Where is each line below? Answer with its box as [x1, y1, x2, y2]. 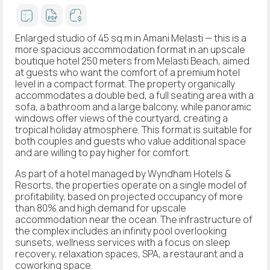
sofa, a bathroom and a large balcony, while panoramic [15, 99, 251, 113]
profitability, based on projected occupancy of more [15, 189, 243, 203]
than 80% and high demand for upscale [15, 201, 186, 215]
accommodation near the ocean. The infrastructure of [15, 212, 253, 226]
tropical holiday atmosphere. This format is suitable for [15, 122, 253, 136]
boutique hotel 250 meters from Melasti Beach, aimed [15, 54, 250, 67]
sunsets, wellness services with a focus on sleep [15, 235, 230, 249]
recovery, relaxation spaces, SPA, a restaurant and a [15, 246, 243, 260]
